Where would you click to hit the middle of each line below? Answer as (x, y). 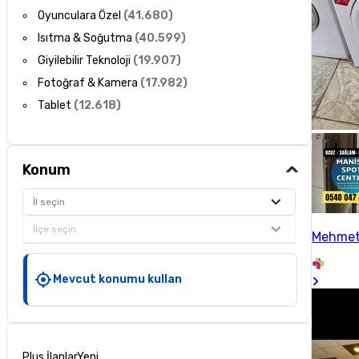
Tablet (55, 106)
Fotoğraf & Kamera (88, 83)
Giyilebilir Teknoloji (85, 61)
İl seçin (49, 202)
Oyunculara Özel (80, 16)
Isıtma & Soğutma (85, 38)
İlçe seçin (55, 229)
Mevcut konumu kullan (118, 279)
